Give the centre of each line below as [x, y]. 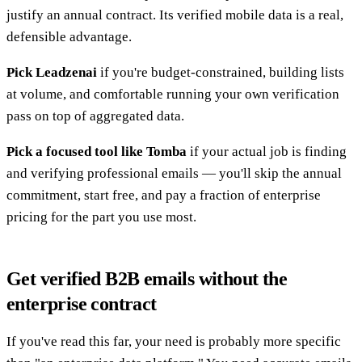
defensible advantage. [69, 36]
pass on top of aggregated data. [95, 116]
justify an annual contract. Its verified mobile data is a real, [175, 15]
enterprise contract [82, 303]
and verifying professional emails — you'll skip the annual [174, 173]
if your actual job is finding [267, 151]
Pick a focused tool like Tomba [97, 151]
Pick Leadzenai [52, 72]
